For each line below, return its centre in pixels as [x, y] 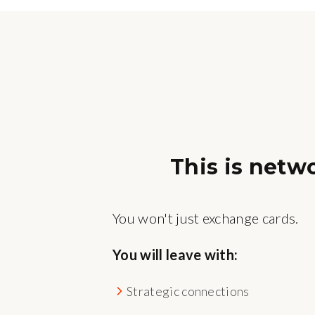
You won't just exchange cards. [206, 218]
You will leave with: [175, 255]
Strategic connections [188, 291]
